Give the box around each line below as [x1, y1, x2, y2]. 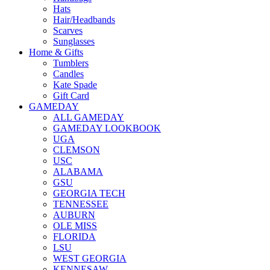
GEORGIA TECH [53, 188, 125, 198]
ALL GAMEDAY [53, 112, 124, 122]
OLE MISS [53, 221, 97, 231]
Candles [53, 69, 84, 79]
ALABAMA [53, 166, 103, 177]
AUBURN [53, 210, 95, 220]
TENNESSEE [53, 199, 108, 209]
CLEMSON [53, 145, 100, 155]
